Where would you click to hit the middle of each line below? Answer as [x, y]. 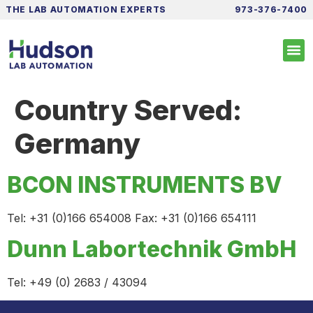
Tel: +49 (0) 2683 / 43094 [77, 282]
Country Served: [128, 110]
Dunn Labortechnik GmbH [152, 249]
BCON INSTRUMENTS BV [145, 184]
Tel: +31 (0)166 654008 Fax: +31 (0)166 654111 [132, 218]
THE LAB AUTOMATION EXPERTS [86, 9]
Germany [77, 143]
